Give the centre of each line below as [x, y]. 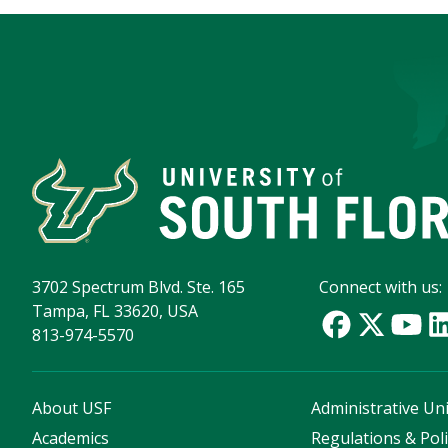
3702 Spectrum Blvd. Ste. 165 [138, 287]
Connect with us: [381, 287]
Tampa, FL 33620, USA [115, 311]
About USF [71, 408]
